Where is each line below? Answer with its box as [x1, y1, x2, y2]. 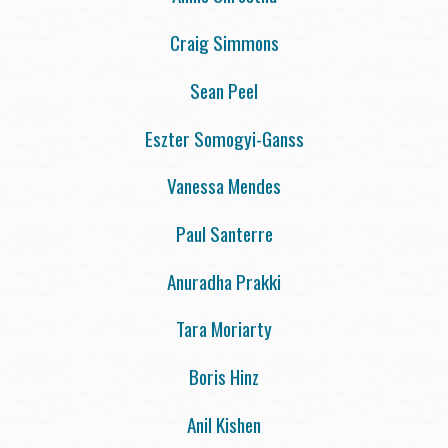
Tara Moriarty [176, 314, 272, 344]
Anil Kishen [187, 409, 261, 439]
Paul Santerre [175, 218, 273, 248]
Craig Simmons [169, 27, 279, 57]
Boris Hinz [189, 361, 259, 391]
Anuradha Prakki [167, 266, 281, 296]
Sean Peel [190, 75, 258, 105]
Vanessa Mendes [167, 170, 281, 200]
